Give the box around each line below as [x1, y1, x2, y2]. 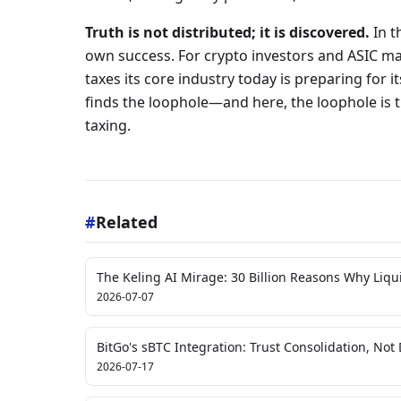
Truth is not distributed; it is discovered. [84, 22, 370, 42]
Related [95, 211, 158, 233]
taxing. [84, 115, 131, 135]
